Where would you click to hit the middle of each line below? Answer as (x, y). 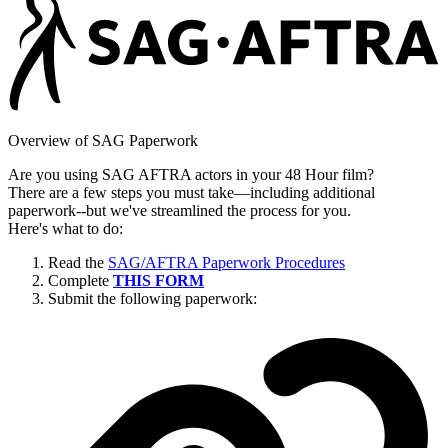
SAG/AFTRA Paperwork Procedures (226, 263)
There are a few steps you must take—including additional (191, 193)
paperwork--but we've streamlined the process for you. (179, 211)
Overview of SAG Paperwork (103, 141)
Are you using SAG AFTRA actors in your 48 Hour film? (191, 175)
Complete (80, 281)
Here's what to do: (65, 229)
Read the (78, 263)
